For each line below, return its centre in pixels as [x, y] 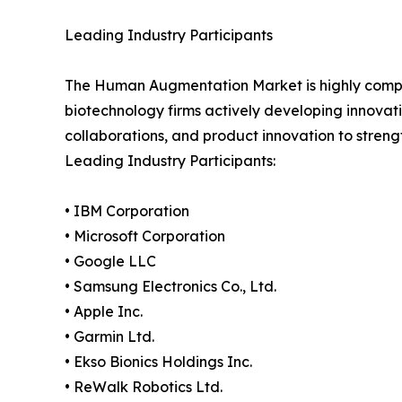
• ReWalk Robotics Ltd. [144, 387]
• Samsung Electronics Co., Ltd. [170, 287]
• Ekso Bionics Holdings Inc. [158, 362]
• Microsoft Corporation [145, 236]
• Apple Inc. [104, 312]
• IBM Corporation [127, 211]
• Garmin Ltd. [109, 337]
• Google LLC [110, 262]
